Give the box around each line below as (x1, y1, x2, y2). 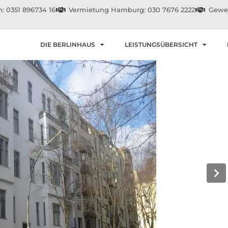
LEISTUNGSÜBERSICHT (124, 41, 197, 48)
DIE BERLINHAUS (40, 41, 95, 48)
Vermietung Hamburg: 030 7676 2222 (69, 6, 195, 14)
